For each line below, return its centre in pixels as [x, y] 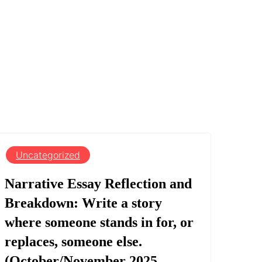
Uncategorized [48, 155]
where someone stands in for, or [99, 222]
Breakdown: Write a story [83, 203]
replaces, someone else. [73, 241]
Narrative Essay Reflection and [98, 183]
